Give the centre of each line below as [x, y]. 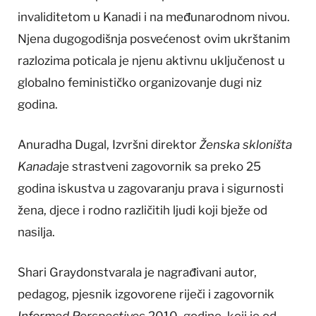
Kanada [38, 166]
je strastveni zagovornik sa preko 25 [160, 166]
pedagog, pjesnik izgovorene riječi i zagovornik [146, 294]
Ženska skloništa [246, 144]
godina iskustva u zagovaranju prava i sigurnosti [151, 188]
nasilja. [36, 232]
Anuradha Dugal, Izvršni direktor [109, 144]
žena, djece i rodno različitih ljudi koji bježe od [142, 210]
